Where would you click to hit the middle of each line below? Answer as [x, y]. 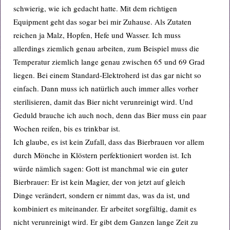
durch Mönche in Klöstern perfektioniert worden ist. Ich [102, 155]
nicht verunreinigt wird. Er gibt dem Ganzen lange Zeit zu [106, 222]
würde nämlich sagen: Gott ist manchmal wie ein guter [101, 168]
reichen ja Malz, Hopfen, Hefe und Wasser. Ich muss [97, 35]
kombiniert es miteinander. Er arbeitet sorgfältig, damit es [105, 208]
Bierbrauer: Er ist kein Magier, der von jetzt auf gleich [99, 182]
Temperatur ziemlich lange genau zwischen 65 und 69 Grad [109, 62]
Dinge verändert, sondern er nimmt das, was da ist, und [102, 195]
